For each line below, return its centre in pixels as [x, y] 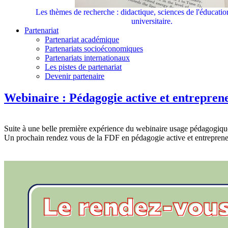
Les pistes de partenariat [83, 67]
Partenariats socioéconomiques [94, 49]
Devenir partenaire [75, 76]
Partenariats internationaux [87, 58]
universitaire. [152, 21]
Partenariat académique [82, 40]
